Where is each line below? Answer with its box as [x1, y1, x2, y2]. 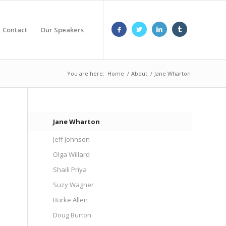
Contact [3, 25, 27, 34]
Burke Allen [53, 195, 88, 204]
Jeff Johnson [53, 135, 90, 144]
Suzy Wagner [53, 180, 94, 189]
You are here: [67, 70, 104, 77]
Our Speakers [40, 25, 84, 34]
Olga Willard [53, 150, 90, 159]
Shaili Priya [53, 165, 87, 174]
